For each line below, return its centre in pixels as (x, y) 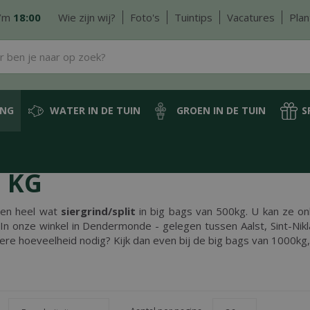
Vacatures (251, 17)
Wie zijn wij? (87, 17)
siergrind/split (98, 211)
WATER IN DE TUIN (95, 110)
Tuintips (193, 17)
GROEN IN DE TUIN (221, 110)
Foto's (145, 17)
